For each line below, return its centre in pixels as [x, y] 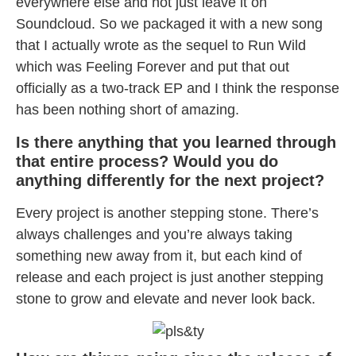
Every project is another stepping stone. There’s [167, 213]
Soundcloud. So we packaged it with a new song [169, 24]
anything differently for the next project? [175, 180]
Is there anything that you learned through [176, 142]
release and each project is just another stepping [170, 277]
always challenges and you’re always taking [154, 234]
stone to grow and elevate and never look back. [166, 298]
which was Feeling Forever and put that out [153, 67]
